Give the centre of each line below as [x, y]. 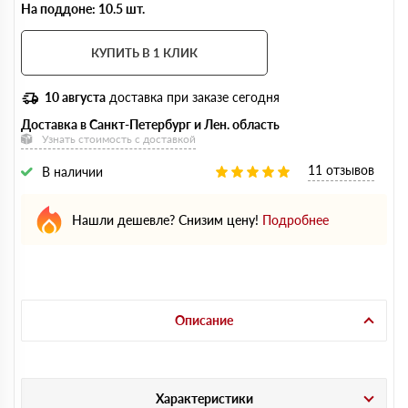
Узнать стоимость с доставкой [119, 139]
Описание [204, 320]
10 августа [75, 97]
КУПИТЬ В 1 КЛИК [144, 53]
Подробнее [296, 219]
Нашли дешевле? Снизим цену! [165, 219]
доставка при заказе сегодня [193, 97]
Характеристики [204, 398]
